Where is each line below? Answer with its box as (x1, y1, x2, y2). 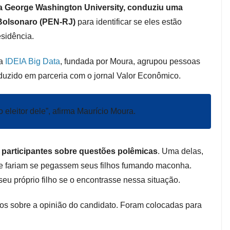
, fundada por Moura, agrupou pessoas (60, 57, 200, 66)
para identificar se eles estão (75, 17, 182, 27)
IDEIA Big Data (5, 57, 60, 66)
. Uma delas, (158, 147, 203, 156)
